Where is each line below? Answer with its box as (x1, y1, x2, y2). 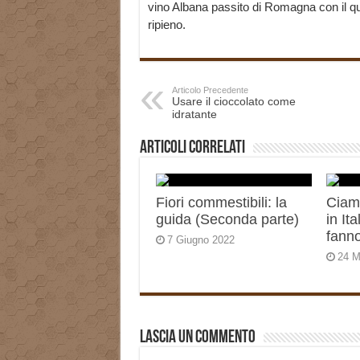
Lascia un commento (139, 329, 256, 348)
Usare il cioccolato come (171, 95, 296, 108)
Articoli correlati (139, 139, 245, 158)
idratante (171, 108, 217, 121)
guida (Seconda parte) (155, 211, 299, 228)
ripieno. (147, 18, 186, 32)
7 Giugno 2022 (166, 234, 235, 247)
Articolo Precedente (171, 85, 248, 96)
